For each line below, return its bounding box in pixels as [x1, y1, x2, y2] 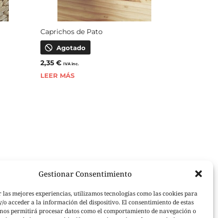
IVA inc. [63, 61, 79, 67]
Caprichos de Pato [40, 27, 103, 36]
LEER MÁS [40, 72, 75, 80]
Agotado [56, 44, 86, 52]
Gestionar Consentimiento [38, 169, 132, 179]
